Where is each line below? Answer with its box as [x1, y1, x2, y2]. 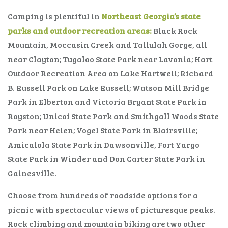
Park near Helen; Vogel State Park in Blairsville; [8, 124, 197, 135]
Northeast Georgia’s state [101, 10, 201, 21]
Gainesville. [8, 167, 56, 178]
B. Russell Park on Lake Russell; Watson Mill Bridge [8, 81, 209, 93]
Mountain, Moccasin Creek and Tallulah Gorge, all [8, 39, 207, 50]
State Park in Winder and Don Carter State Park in [8, 153, 205, 164]
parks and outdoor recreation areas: [8, 24, 153, 36]
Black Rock [153, 24, 197, 36]
